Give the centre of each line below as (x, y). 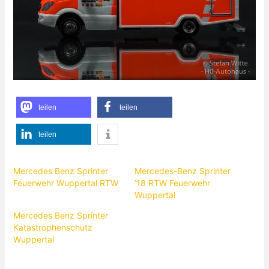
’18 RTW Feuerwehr (172, 183)
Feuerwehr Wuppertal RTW (66, 183)
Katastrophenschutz (53, 228)
